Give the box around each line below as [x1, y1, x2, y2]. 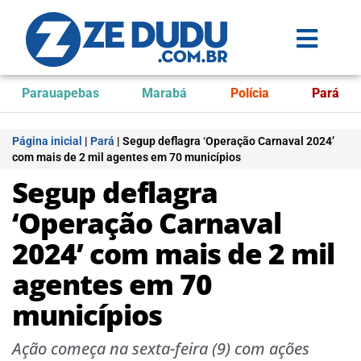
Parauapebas [21, 85, 99, 101]
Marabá [142, 85, 188, 101]
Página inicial [12, 135, 82, 147]
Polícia [230, 85, 269, 101]
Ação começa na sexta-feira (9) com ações [12, 338, 309, 359]
